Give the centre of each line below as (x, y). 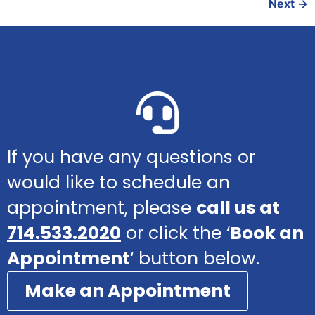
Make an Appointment (128, 290)
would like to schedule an (118, 182)
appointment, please (102, 207)
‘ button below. (195, 258)
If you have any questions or (131, 157)
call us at (238, 207)
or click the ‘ (175, 233)
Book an (267, 233)
